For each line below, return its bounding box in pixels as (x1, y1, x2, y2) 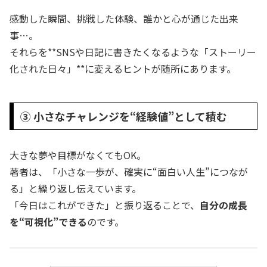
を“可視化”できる (10, 215, 87, 229)
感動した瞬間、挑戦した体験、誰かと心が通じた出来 (10, 11, 238, 26)
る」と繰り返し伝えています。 (10, 181, 141, 196)
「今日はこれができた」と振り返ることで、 (10, 198, 200, 213)
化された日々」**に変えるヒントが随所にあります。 (10, 61, 236, 76)
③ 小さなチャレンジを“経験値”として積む (20, 108, 227, 124)
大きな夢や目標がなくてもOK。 (10, 148, 146, 163)
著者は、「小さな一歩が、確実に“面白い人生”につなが (10, 164, 248, 179)
